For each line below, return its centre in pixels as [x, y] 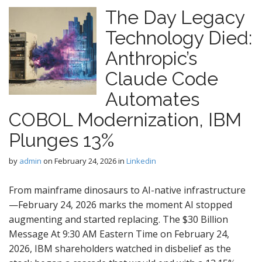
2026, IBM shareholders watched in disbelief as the [120, 249]
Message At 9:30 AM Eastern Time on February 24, [119, 234]
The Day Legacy [175, 17]
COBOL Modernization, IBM [125, 120]
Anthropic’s [151, 58]
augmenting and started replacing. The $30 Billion [118, 219]
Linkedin [141, 161]
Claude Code [162, 79]
